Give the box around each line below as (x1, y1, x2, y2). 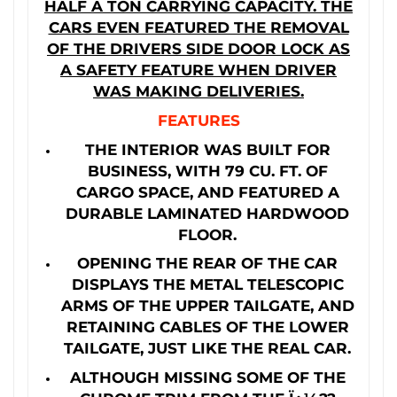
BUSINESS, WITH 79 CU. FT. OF (87, 160, 328, 180)
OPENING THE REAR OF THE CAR (77, 253, 338, 273)
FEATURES (157, 111, 240, 130)
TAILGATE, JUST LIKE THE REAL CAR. (64, 339, 351, 358)
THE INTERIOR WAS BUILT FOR (84, 139, 331, 159)
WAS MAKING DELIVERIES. (93, 82, 304, 101)
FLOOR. (178, 224, 237, 244)
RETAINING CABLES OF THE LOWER (66, 317, 349, 337)
